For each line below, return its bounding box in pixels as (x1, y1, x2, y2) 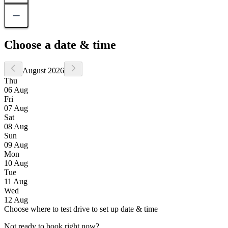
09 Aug (4, 140, 28, 150)
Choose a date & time (4, 38, 116, 51)
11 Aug (4, 177, 27, 186)
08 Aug (4, 122, 28, 131)
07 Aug (4, 104, 28, 113)
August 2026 (22, 66, 64, 75)
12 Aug (4, 195, 28, 205)
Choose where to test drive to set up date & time (4, 205, 158, 214)
